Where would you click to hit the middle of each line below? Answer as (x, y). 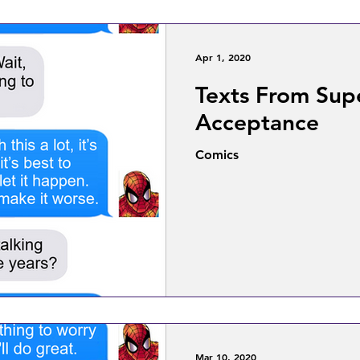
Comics (217, 155)
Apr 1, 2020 (223, 57)
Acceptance (257, 122)
